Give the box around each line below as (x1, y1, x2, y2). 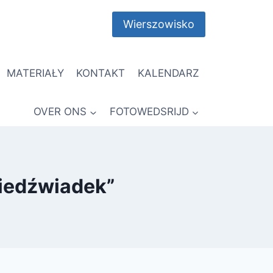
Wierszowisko (122, 18, 194, 31)
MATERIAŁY (6, 66, 64, 79)
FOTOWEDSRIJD (109, 105, 189, 118)
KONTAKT (76, 66, 126, 79)
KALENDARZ (137, 66, 199, 79)
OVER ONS (34, 105, 87, 118)
